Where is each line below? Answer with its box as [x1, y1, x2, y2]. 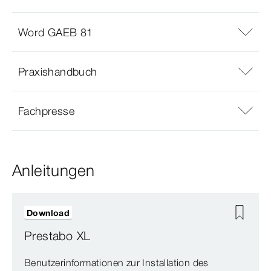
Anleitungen [12, 161, 95, 181]
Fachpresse [18, 103, 74, 118]
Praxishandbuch [18, 64, 97, 79]
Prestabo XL [24, 228, 91, 244]
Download [27, 207, 70, 219]
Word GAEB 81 [18, 25, 93, 39]
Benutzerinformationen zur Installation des [24, 256, 209, 269]
